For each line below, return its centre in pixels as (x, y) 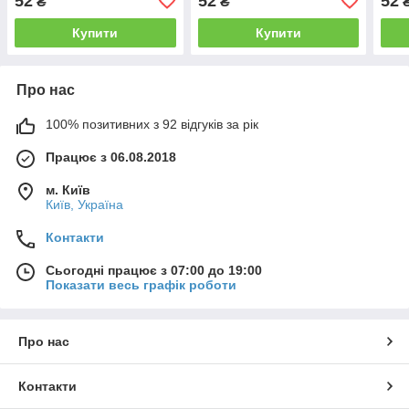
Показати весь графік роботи (141, 284)
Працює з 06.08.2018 (111, 157)
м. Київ (68, 189)
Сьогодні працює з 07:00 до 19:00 (154, 270)
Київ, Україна (84, 204)
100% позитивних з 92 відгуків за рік (152, 124)
